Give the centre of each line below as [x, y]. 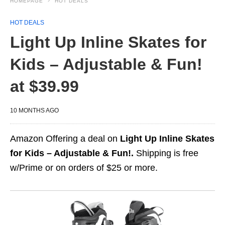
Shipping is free [166, 153]
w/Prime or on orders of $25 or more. [84, 168]
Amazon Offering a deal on [65, 139]
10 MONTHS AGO [34, 110]
